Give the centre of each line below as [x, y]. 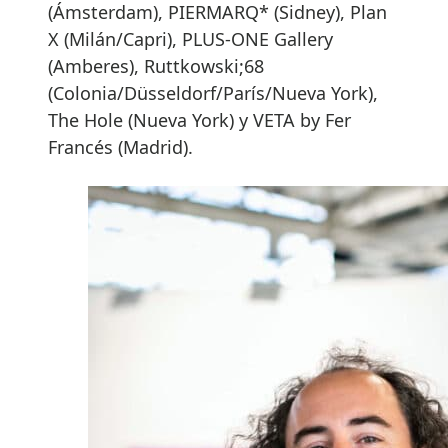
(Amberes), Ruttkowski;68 [156, 66]
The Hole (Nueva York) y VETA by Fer [199, 120]
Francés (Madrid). [120, 147]
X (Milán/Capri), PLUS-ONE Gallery [190, 39]
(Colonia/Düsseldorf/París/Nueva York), [213, 93]
